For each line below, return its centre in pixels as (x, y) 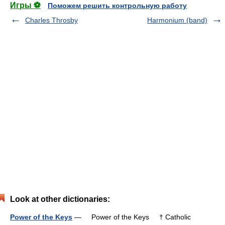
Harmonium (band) (177, 20)
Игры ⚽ (25, 5)
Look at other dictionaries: (60, 199)
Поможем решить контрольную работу (117, 6)
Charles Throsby (51, 20)
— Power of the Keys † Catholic (132, 217)
